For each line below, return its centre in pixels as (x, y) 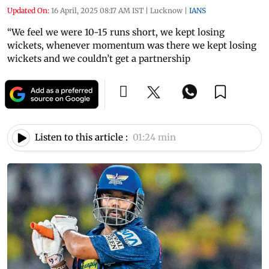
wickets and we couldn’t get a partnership (99, 58)
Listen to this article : (81, 138)
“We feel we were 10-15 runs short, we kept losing (116, 32)
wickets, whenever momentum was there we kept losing (132, 45)
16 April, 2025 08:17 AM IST (97, 10)
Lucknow (166, 10)
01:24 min (154, 138)
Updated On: (28, 10)
